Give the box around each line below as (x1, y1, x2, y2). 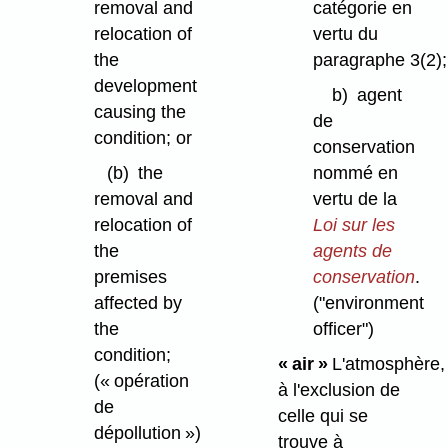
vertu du (312, 24, 378, 45)
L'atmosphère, (327, 353, 445, 374)
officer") (312, 318, 374, 339)
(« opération (93, 370, 189, 391)
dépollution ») (93, 422, 201, 443)
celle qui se (277, 405, 368, 426)
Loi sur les (312, 214, 395, 235)
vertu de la (312, 188, 397, 209)
